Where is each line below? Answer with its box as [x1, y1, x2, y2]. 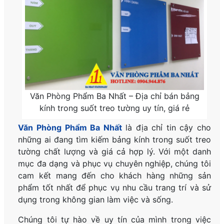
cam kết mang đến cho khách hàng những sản [18, 170, 211, 180]
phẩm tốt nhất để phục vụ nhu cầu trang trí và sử [18, 182, 211, 192]
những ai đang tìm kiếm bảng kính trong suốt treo [18, 134, 211, 144]
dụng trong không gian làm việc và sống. [18, 194, 173, 204]
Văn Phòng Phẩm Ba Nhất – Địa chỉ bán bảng [29, 90, 199, 101]
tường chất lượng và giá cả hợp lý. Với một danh [18, 146, 211, 156]
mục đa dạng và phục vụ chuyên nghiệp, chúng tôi [18, 158, 211, 168]
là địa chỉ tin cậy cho [121, 122, 211, 132]
